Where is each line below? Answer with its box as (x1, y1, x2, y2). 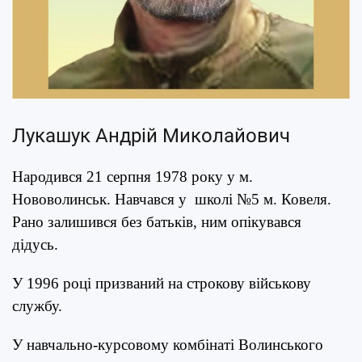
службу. (12, 297, 62, 314)
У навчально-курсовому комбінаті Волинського (12, 335, 323, 353)
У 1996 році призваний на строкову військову (12, 274, 311, 292)
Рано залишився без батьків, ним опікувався (12, 213, 301, 230)
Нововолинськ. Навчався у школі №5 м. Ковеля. (12, 190, 331, 208)
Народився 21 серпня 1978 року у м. (12, 167, 253, 185)
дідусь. (12, 235, 58, 253)
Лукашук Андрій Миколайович (12, 124, 290, 147)
